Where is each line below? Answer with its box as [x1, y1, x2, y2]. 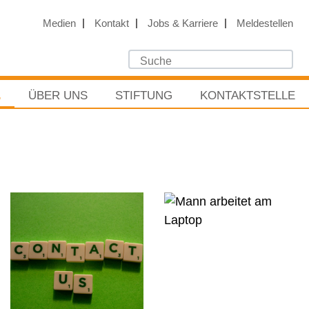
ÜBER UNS [28, 89, 88, 102]
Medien [42, 17, 76, 29]
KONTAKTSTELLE [200, 89, 295, 102]
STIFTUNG [115, 89, 172, 102]
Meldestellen [236, 17, 293, 29]
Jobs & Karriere [147, 17, 218, 29]
